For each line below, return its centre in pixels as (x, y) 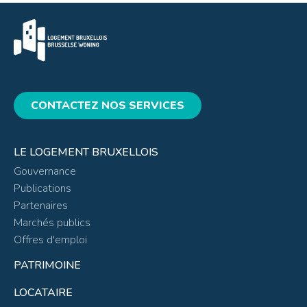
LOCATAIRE (43, 292)
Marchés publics (52, 222)
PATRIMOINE (47, 265)
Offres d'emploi (50, 240)
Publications (42, 188)
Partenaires (41, 205)
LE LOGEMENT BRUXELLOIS (86, 152)
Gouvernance (45, 171)
